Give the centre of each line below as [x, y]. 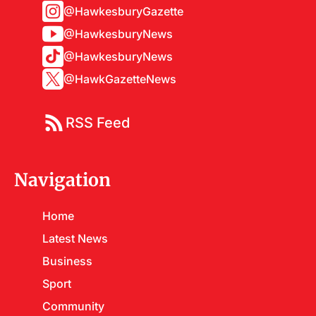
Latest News [75, 238]
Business [67, 261]
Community [73, 306]
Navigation [62, 180]
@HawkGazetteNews [120, 79]
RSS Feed [98, 123]
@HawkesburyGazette [123, 11]
